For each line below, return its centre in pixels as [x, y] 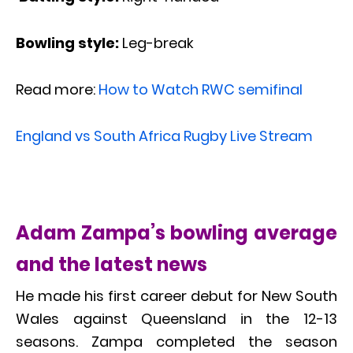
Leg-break [158, 43]
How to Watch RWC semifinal [201, 90]
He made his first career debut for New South [176, 296]
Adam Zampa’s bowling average [176, 233]
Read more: [57, 90]
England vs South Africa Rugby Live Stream [164, 136]
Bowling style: [69, 43]
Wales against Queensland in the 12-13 [176, 319]
